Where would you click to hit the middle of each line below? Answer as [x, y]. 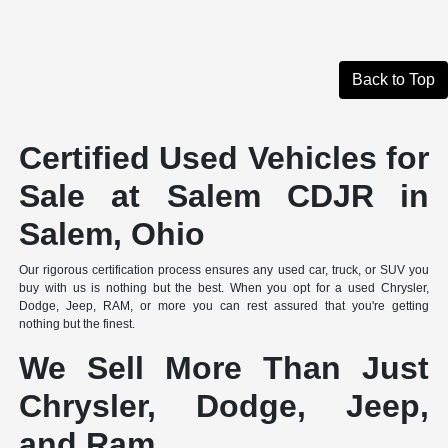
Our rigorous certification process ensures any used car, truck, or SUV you [224, 269]
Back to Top [393, 79]
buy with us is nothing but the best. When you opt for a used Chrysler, [224, 287]
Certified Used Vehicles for [224, 157]
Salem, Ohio [112, 233]
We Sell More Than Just [224, 367]
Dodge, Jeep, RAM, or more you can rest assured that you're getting [224, 305]
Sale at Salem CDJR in [224, 195]
